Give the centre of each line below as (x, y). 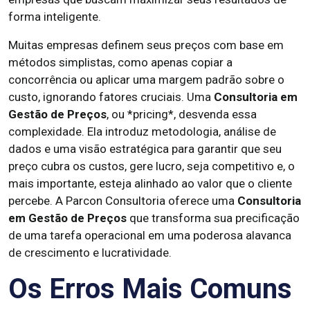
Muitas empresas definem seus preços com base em (146, 45)
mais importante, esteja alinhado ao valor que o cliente (150, 183)
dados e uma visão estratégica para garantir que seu (145, 149)
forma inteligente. (55, 17)
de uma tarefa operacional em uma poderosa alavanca (150, 235)
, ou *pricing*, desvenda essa (182, 114)
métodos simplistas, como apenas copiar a (120, 62)
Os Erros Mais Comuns (150, 289)
